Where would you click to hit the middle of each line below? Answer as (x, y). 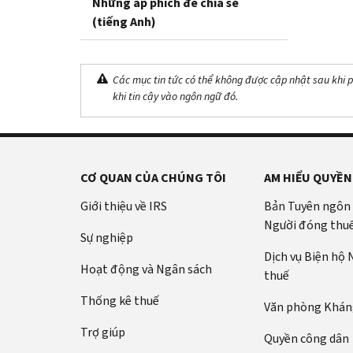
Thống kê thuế (120, 300)
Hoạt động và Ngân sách (146, 269)
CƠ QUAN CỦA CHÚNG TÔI (153, 177)
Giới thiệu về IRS (124, 206)
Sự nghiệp (107, 237)
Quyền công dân (306, 338)
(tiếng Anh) (124, 21)
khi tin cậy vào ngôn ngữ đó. (175, 96)
